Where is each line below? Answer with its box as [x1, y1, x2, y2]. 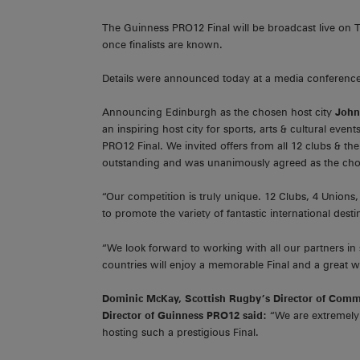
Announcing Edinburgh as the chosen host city [102, 105, 332, 118]
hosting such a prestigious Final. [102, 326, 259, 339]
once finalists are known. [102, 38, 223, 51]
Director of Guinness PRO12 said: [102, 309, 270, 322]
